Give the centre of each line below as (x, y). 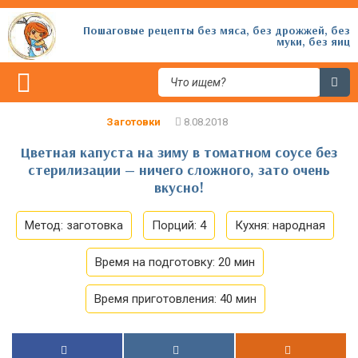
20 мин (237, 262)
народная (299, 225)
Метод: (46, 225)
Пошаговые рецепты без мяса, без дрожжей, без (217, 30)
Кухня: (254, 225)
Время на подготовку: (155, 262)
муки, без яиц (313, 42)
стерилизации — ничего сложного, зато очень (179, 170)
